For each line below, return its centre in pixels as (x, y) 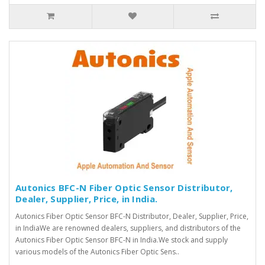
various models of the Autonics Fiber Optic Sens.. (97, 251)
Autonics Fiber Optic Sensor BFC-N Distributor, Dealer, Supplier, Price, (132, 216)
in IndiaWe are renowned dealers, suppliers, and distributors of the (128, 228)
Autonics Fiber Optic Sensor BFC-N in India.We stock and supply (122, 240)
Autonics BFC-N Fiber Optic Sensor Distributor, (124, 187)
